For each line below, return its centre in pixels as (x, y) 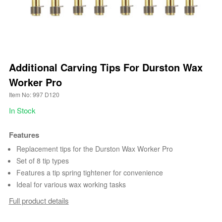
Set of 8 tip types (42, 161)
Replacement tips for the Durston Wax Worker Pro (94, 149)
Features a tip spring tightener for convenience (89, 173)
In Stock (22, 111)
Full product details (39, 200)
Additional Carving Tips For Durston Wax (106, 67)
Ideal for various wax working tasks (71, 185)
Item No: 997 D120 (34, 95)
